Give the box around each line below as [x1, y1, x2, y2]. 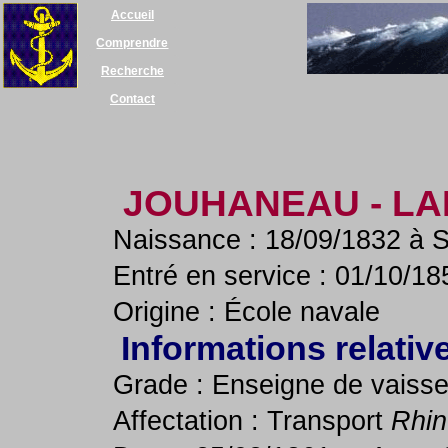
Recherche [101, 64, 164, 78]
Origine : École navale [113, 297, 380, 327]
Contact [110, 92, 155, 106]
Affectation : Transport [113, 406, 391, 436]
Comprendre [96, 36, 169, 50]
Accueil [111, 8, 154, 22]
